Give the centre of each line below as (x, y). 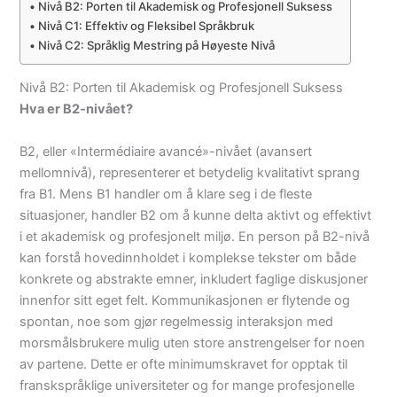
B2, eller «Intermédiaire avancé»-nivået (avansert (166, 151)
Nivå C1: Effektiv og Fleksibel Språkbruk (147, 25)
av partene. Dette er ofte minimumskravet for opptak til (184, 364)
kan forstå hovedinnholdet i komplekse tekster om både (188, 257)
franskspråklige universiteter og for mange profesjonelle (187, 385)
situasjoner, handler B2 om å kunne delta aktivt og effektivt (196, 215)
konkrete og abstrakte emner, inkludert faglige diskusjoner (194, 279)
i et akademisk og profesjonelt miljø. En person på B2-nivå (195, 236)
